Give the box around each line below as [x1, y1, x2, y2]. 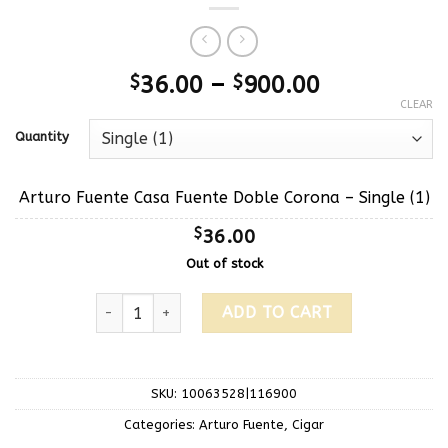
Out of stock [185, 256, 263, 272]
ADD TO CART [221, 302, 333, 322]
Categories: [124, 416, 199, 432]
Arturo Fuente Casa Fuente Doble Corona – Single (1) [18, 188, 430, 208]
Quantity [15, 129, 69, 145]
